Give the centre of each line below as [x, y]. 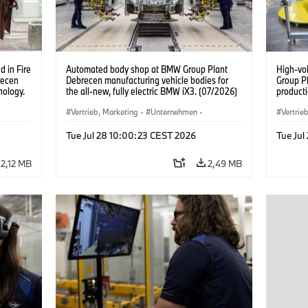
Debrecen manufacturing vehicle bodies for [147, 80]
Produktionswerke [102, 127]
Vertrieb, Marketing [104, 111]
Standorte [163, 127]
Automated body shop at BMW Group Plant [146, 69]
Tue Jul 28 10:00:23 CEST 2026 [131, 135]
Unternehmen [174, 111]
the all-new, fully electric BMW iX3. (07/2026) [151, 91]
